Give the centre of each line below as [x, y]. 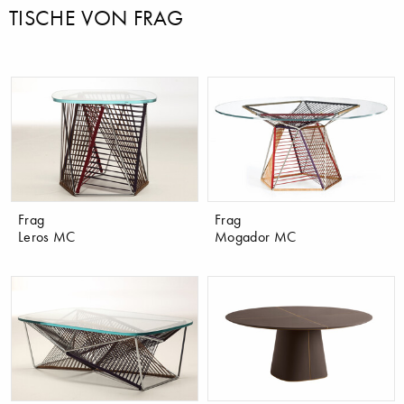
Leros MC [47, 237]
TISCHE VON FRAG [96, 18]
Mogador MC [256, 237]
